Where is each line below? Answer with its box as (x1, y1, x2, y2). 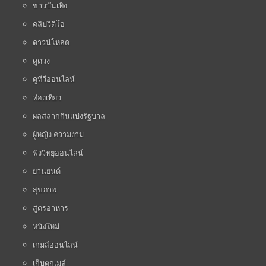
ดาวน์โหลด (32, 37, 69, 48)
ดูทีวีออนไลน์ (32, 74, 75, 85)
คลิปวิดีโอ (32, 18, 65, 30)
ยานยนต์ (32, 166, 61, 177)
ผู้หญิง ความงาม (32, 129, 84, 140)
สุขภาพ (32, 184, 56, 195)
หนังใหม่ (32, 221, 59, 232)
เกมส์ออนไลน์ (32, 239, 78, 251)
